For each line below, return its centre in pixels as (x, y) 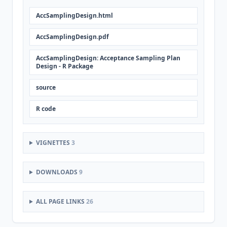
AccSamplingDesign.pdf (72, 37)
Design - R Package (65, 66)
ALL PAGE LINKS (61, 201)
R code (46, 109)
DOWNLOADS (57, 172)
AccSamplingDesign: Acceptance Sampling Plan (108, 58)
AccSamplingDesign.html (74, 15)
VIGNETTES (53, 143)
